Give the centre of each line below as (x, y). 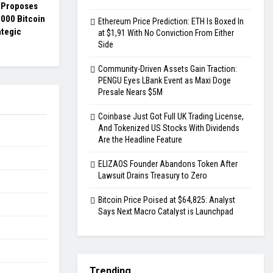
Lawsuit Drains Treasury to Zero (153, 176)
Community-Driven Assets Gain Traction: (168, 69)
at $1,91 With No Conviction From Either (166, 33)
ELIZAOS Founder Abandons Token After (168, 164)
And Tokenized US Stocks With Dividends (169, 128)
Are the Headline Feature (140, 140)
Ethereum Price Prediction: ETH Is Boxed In (171, 22)
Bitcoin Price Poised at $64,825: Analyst (167, 200)
